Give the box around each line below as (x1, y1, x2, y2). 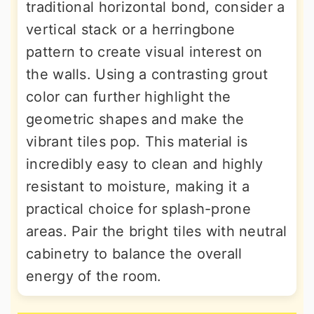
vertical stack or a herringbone (26, 21, 235, 38)
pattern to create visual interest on (26, 43, 263, 60)
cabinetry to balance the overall (26, 245, 243, 262)
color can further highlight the (26, 88, 231, 105)
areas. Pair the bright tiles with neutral (26, 223, 287, 240)
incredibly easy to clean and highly (26, 156, 264, 172)
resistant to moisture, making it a (26, 178, 250, 195)
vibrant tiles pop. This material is (26, 133, 248, 150)
